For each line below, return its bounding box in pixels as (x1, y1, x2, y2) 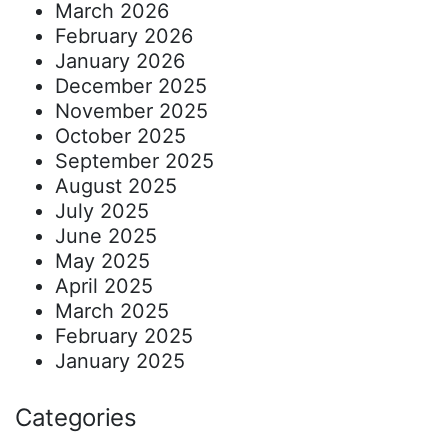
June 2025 (55, 224, 157, 249)
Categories (15, 403, 137, 433)
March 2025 (55, 299, 169, 324)
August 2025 (55, 174, 177, 199)
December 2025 (55, 74, 207, 99)
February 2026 (55, 24, 193, 49)
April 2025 (55, 274, 153, 299)
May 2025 (55, 249, 150, 274)
